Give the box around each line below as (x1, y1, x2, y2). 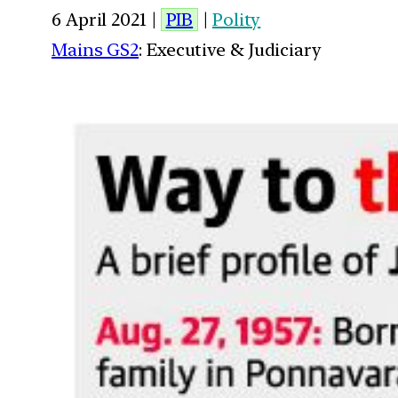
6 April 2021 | (52, 8, 161, 30)
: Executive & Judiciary (139, 38, 322, 60)
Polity (211, 8, 261, 30)
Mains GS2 (52, 38, 139, 60)
